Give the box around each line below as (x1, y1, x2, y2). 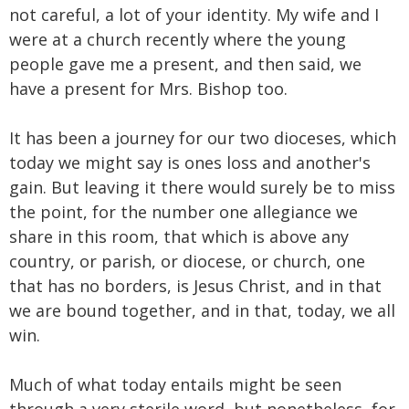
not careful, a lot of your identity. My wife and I (9, 3, 379, 26)
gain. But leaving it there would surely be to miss (9, 175, 395, 198)
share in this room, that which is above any (9, 225, 349, 247)
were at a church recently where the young (9, 27, 346, 50)
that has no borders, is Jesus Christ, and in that (9, 274, 382, 297)
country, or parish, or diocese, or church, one (9, 249, 365, 272)
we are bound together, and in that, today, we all (9, 299, 395, 321)
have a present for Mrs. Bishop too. (9, 77, 288, 100)
